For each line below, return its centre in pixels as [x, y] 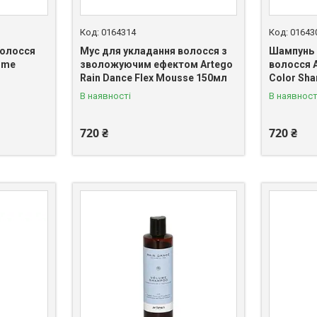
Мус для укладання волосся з [153, 51]
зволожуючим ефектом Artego [156, 65]
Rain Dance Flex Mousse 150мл [153, 78]
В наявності [105, 96]
